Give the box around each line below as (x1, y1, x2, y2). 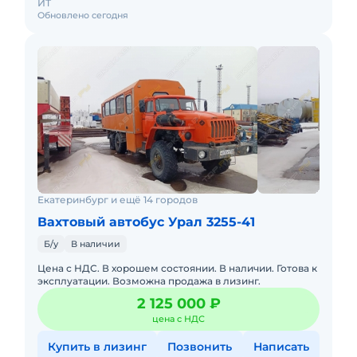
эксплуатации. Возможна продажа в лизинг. (37, 275, 261, 287)
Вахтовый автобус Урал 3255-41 (37, 214, 255, 229)
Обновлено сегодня (37, 10, 128, 21)
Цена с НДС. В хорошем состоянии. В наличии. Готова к (37, 262, 317, 274)
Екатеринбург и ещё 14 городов (37, 194, 198, 206)
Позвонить (167, 339, 233, 354)
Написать (253, 339, 309, 354)
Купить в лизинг (48, 339, 147, 354)
